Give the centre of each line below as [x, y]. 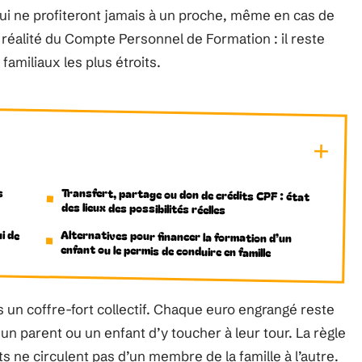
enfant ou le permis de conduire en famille [165, 250]
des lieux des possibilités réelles [143, 208]
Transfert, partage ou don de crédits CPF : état [185, 194]
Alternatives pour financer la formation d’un [176, 236]
